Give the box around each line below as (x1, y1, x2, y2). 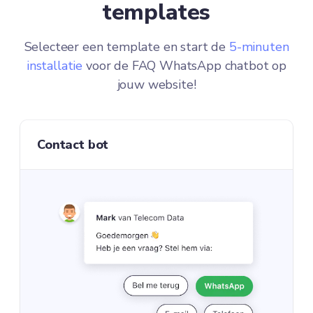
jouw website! (117, 76, 196, 94)
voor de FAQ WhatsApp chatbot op (82, 57, 287, 75)
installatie (26, 57, 83, 75)
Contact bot (37, 136, 109, 154)
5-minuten (228, 38, 289, 56)
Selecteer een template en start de (24, 38, 229, 56)
